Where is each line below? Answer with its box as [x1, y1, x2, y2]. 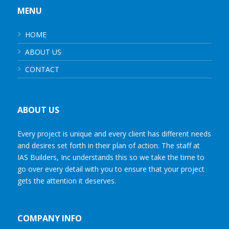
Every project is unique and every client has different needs [17, 129, 211, 139]
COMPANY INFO [17, 213, 82, 224]
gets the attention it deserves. [17, 176, 116, 186]
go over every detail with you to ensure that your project [17, 164, 204, 174]
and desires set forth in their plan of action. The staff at [17, 141, 200, 151]
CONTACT [25, 64, 59, 75]
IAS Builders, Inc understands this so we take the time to [17, 152, 204, 163]
